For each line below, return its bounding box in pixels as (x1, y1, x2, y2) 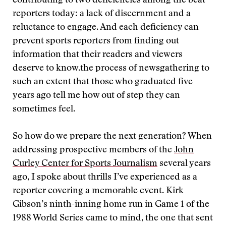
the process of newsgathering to (80, 64, 209, 73)
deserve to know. (13, 64, 80, 73)
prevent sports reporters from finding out (13, 37, 179, 46)
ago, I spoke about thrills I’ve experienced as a (13, 173, 197, 182)
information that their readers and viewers (13, 50, 183, 60)
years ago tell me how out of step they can (13, 91, 180, 100)
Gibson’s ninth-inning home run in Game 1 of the (13, 200, 209, 209)
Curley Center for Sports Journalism (13, 159, 157, 168)
